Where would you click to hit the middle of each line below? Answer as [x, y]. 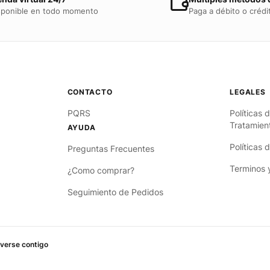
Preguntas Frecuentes [111, 149]
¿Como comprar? [101, 171]
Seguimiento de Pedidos [115, 193]
